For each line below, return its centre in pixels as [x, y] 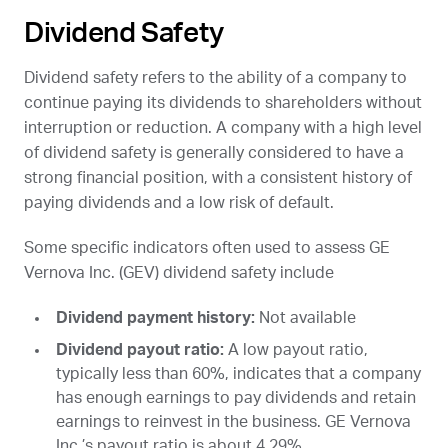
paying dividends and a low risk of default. [179, 202]
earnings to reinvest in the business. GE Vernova [233, 421]
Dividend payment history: [155, 317]
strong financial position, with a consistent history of [218, 177]
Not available [305, 317]
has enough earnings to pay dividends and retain [236, 397]
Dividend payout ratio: [140, 349]
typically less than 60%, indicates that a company [238, 373]
